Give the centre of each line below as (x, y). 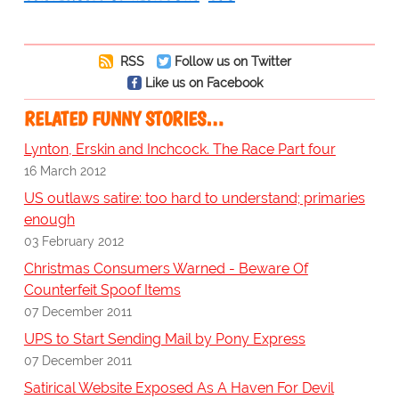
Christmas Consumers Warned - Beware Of (166, 269)
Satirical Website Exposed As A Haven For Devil (179, 388)
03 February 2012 (73, 241)
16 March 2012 (65, 171)
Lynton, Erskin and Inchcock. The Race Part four (179, 150)
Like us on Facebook (204, 83)
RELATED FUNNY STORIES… (123, 119)
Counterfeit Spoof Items (102, 290)
